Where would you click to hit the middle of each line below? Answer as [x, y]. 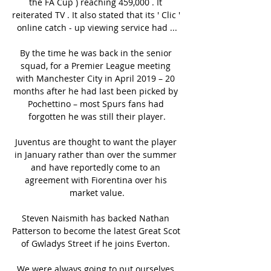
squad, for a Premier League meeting [96, 65]
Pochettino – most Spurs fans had [96, 103]
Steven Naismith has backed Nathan [96, 218]
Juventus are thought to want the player [96, 142]
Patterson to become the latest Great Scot [96, 230]
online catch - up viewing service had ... [97, 27]
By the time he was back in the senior [96, 53]
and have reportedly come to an [96, 167]
